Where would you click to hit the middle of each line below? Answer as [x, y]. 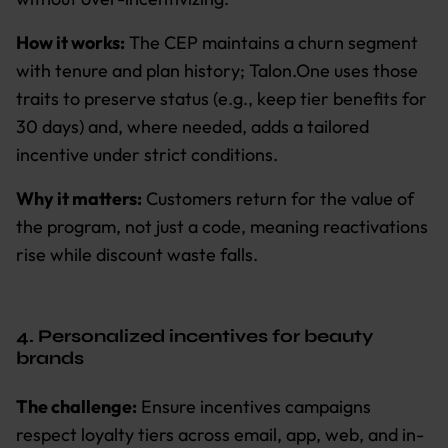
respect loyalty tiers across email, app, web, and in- [220, 434]
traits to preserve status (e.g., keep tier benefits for [221, 98]
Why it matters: [79, 198]
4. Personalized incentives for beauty [195, 335]
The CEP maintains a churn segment [271, 42]
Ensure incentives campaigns [254, 406]
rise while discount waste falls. [137, 254]
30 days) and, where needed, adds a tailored [192, 126]
